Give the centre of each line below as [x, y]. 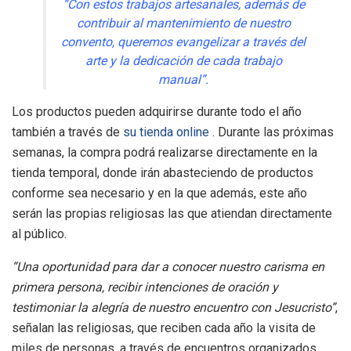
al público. [39, 233]
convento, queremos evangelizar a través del [183, 42]
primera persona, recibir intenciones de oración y [145, 287]
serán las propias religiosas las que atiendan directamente [172, 213]
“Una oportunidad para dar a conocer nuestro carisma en [168, 266]
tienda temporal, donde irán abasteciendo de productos [163, 172]
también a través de [67, 132]
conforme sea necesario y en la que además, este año [159, 193]
